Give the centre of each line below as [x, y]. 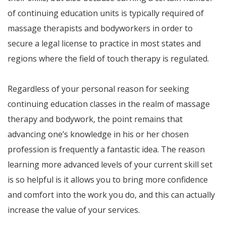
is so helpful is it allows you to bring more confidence [108, 180]
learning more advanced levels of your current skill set [110, 164]
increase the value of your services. [74, 210]
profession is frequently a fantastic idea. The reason [106, 149]
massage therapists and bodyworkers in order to [100, 28]
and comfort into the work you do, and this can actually [111, 195]
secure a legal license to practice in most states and [104, 43]
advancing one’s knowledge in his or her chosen [98, 134]
